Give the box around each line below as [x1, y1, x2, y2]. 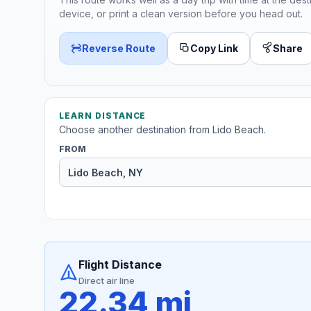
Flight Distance [78, 258, 162, 272]
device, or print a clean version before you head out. [59, 7, 303, 19]
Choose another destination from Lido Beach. [59, 124, 266, 136]
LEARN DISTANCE [59, 110, 146, 121]
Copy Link [190, 42, 238, 54]
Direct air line [78, 275, 135, 287]
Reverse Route [82, 42, 155, 54]
